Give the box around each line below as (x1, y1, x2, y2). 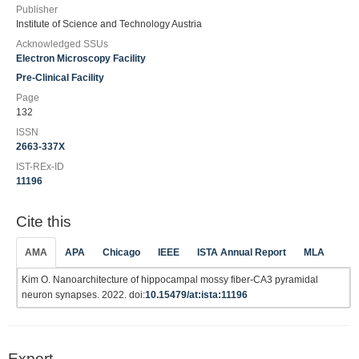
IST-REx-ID (16, 160, 64, 172)
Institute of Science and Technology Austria (16, 18, 202, 30)
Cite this (16, 212, 71, 230)
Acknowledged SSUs (16, 38, 108, 50)
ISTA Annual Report (197, 247, 286, 258)
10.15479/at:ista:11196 (145, 289, 248, 301)
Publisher (16, 3, 58, 15)
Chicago (103, 247, 140, 258)
